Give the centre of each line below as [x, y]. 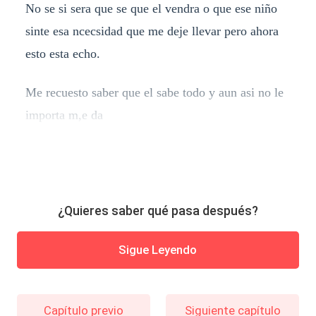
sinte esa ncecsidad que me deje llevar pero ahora [152, 31]
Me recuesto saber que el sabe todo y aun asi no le [154, 93]
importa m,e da [64, 115]
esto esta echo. [62, 53]
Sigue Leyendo [158, 250]
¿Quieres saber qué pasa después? [158, 211]
